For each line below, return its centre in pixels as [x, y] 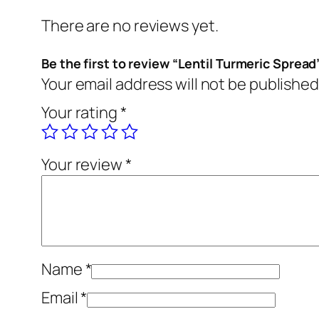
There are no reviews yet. [130, 26]
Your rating [81, 113]
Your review [83, 165]
